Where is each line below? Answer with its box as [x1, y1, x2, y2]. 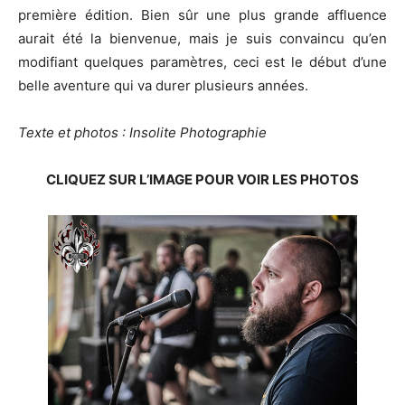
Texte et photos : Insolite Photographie [18, 124, 267, 141]
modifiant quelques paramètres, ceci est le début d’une [18, 53, 387, 71]
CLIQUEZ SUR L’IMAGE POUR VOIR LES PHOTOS [46, 171, 359, 188]
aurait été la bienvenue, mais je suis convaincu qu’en [18, 30, 387, 47]
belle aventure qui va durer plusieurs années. [18, 77, 308, 94]
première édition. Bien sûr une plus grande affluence [18, 6, 387, 24]
